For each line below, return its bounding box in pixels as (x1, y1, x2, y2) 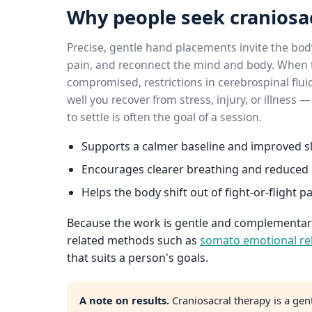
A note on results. (79, 292, 169, 307)
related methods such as (67, 233, 200, 249)
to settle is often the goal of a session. (67, 109, 262, 125)
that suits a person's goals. (67, 250, 208, 266)
